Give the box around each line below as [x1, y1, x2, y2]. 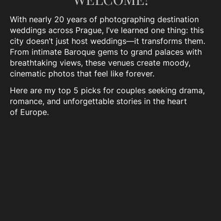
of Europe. [10, 107, 49, 117]
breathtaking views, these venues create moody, [10, 57, 190, 68]
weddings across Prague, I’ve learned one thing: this [10, 25, 204, 35]
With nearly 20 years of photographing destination [10, 14, 199, 24]
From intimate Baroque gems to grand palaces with [10, 46, 202, 57]
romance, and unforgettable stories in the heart [10, 96, 187, 106]
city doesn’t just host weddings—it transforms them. [10, 36, 205, 46]
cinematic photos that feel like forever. [10, 68, 154, 78]
